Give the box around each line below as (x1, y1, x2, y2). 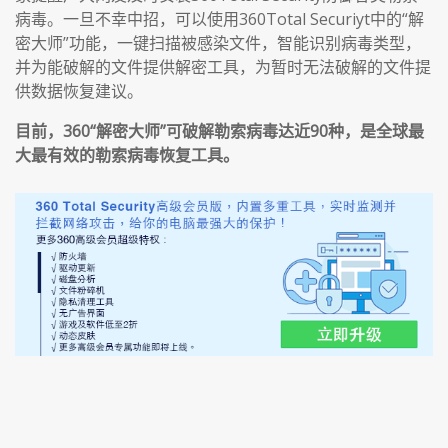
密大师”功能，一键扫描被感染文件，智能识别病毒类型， (15, 31, 421, 54)
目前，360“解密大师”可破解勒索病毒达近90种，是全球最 (15, 119, 424, 142)
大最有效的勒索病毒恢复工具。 (15, 143, 239, 166)
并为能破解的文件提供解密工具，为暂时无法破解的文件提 (15, 55, 431, 78)
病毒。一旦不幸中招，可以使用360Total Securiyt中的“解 (15, 7, 424, 30)
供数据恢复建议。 (15, 79, 143, 102)
